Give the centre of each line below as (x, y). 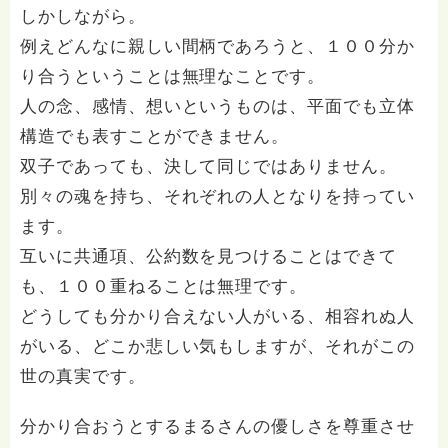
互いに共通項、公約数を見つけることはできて (208, 256)
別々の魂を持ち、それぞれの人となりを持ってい (217, 196)
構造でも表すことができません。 (155, 136)
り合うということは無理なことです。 (173, 76)
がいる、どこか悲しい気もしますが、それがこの (217, 346)
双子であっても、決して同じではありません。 (208, 166)
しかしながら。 (83, 16)
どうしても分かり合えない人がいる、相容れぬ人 (217, 316)
